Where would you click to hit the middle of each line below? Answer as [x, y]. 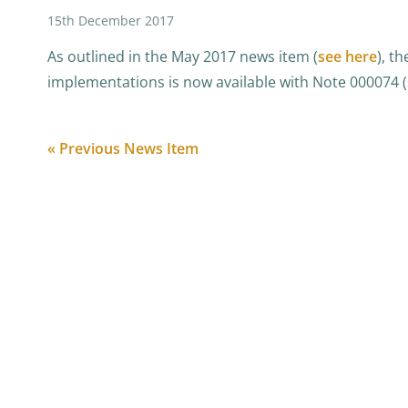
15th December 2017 [111, 20]
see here [347, 56]
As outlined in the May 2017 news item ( [183, 56]
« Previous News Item [123, 148]
